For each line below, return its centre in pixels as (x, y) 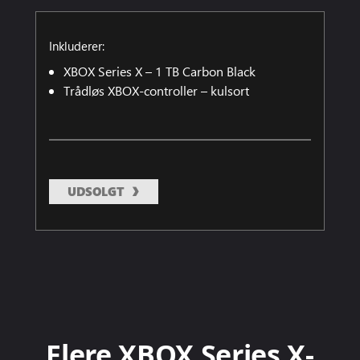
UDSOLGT (96, 191)
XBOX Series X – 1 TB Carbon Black (160, 71)
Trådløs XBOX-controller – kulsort (156, 90)
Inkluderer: (77, 45)
